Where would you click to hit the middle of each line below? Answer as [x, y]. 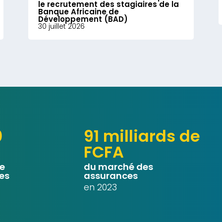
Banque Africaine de [79, 12]
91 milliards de [142, 136]
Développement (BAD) [83, 19]
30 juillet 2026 [62, 26]
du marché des [118, 167]
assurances [111, 176]
